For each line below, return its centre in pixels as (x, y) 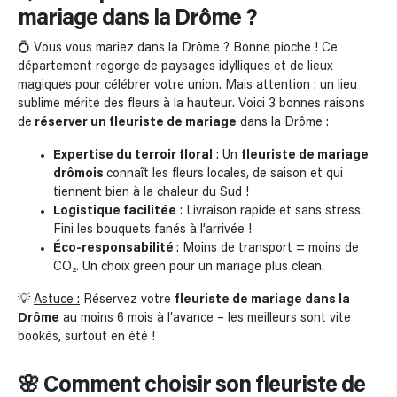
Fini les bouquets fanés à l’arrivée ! (152, 230)
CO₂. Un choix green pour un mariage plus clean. (189, 267)
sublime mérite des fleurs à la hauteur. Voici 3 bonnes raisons (191, 104)
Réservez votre (127, 300)
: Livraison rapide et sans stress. (270, 211)
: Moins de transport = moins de (268, 249)
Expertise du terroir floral (133, 156)
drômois (80, 174)
